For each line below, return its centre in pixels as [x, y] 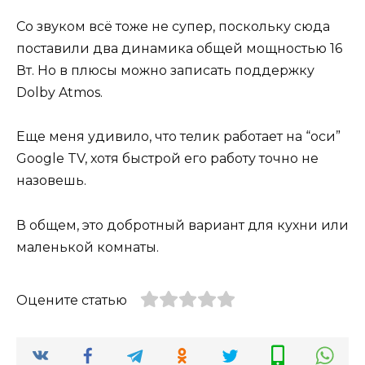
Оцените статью [72, 300]
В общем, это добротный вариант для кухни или [182, 225]
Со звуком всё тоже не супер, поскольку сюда [173, 27]
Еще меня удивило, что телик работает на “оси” [178, 137]
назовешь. [53, 181]
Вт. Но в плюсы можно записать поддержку [165, 71]
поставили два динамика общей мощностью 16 [179, 49]
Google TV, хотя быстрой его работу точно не [167, 159]
